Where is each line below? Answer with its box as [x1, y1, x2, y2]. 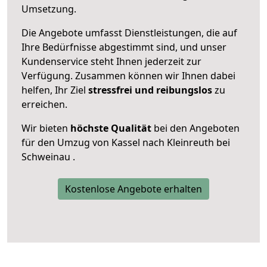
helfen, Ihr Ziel [21, 83, 88, 97]
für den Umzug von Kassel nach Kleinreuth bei [21, 135, 230, 149]
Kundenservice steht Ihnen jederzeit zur [21, 54, 201, 68]
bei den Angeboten [151, 121, 240, 135]
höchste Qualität [70, 121, 151, 135]
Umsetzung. [21, 2, 76, 15]
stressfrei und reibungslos [88, 83, 212, 97]
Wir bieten [21, 121, 70, 135]
